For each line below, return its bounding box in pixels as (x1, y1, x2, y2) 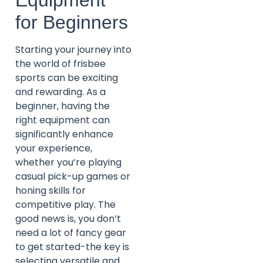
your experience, (15, 141, 92, 155)
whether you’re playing (15, 155, 122, 169)
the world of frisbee (15, 56, 106, 70)
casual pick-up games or (15, 169, 130, 183)
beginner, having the (15, 99, 110, 113)
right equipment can (15, 113, 110, 127)
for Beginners (15, 11, 128, 33)
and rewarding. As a (15, 85, 106, 99)
